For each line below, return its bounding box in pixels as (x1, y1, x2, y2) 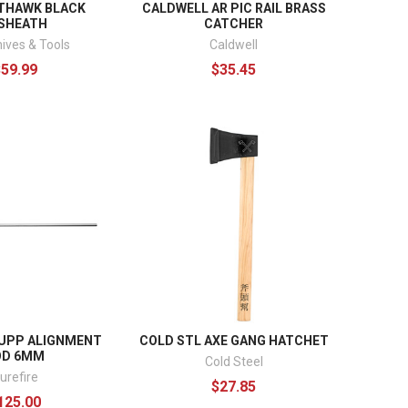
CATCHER (204, 16, 264, 32)
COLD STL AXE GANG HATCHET (138, 333, 329, 349)
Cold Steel (204, 354, 263, 370)
